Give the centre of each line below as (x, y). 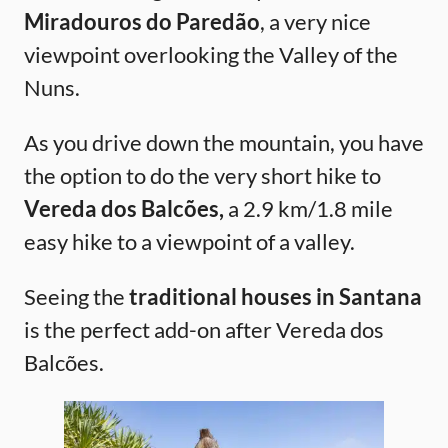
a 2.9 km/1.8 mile (308, 208)
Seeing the (76, 296)
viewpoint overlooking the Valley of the (211, 54)
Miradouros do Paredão (142, 21)
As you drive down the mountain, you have (224, 142)
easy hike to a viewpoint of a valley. (189, 241)
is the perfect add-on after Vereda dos (204, 329)
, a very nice (315, 21)
